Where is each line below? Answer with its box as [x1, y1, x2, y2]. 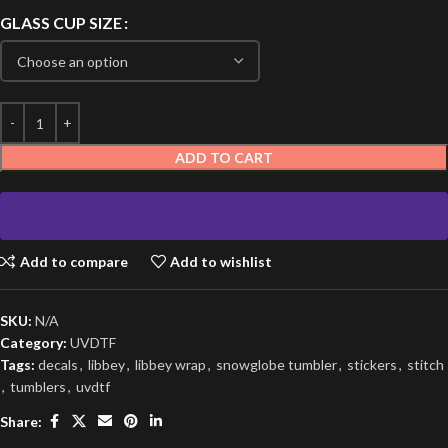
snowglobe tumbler [216, 356, 337, 373]
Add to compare [19, 252, 128, 270]
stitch [407, 356, 444, 373]
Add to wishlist [170, 252, 273, 270]
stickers [347, 356, 397, 373]
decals [38, 356, 78, 373]
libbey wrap [135, 356, 206, 373]
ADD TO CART [175, 149, 273, 166]
